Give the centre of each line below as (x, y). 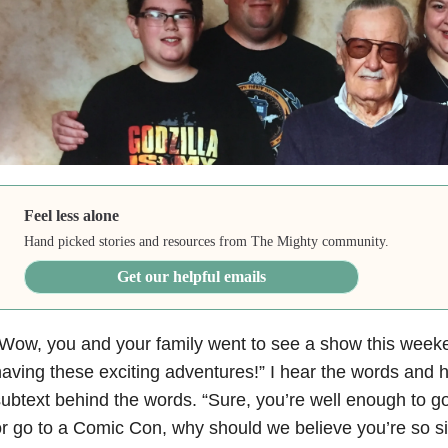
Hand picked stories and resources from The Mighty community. (207, 241)
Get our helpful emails (192, 276)
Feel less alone (72, 215)
